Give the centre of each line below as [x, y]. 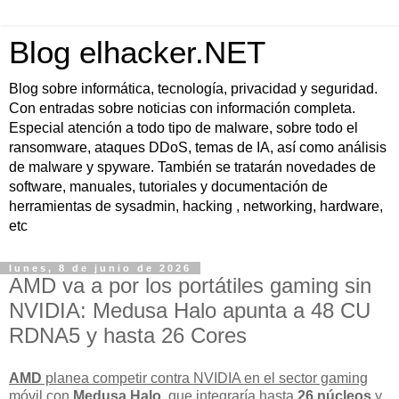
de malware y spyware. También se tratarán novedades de [192, 167]
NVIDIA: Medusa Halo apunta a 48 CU [190, 310]
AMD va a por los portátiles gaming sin [190, 285]
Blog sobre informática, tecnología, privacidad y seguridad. [193, 89]
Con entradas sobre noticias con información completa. [182, 108]
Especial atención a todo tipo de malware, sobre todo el [183, 128]
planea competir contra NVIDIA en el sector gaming [205, 378]
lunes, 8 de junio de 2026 [100, 268]
